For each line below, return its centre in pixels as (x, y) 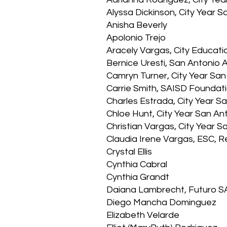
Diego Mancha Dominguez (161, 202)
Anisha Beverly (137, 25)
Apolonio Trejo (136, 38)
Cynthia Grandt (138, 177)
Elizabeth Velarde (143, 215)
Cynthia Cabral (137, 164)
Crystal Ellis (129, 152)
